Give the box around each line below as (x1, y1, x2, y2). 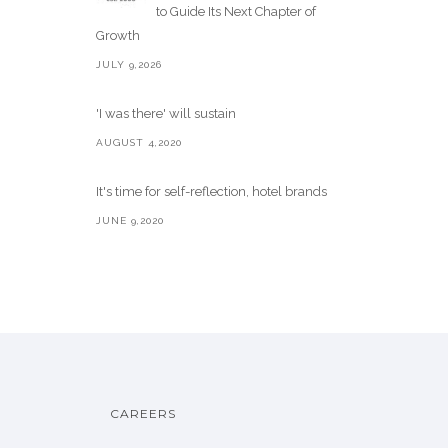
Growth (96, 28, 140, 43)
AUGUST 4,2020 (96, 137, 182, 148)
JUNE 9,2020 (96, 215, 164, 226)
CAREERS (109, 406, 176, 421)
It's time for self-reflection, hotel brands (96, 184, 327, 199)
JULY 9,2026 (96, 59, 162, 70)
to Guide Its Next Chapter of (156, 4, 316, 19)
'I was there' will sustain (96, 106, 236, 121)
